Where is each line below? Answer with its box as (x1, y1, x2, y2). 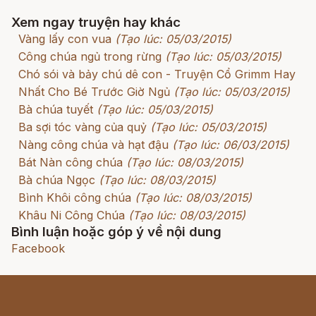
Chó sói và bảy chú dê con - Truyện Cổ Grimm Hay (18, 66, 296, 81)
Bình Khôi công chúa (18, 190, 131, 205)
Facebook (11, 241, 65, 255)
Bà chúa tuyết (18, 102, 93, 116)
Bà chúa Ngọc (18, 172, 95, 187)
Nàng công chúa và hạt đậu (18, 137, 169, 152)
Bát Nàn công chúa (18, 154, 123, 169)
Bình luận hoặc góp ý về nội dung (11, 223, 221, 240)
